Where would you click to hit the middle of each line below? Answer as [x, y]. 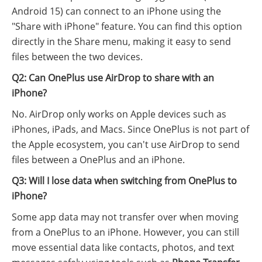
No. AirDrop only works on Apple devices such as [119, 114]
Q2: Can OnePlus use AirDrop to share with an [113, 78]
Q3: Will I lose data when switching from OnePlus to [124, 181]
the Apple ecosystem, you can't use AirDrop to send [126, 145]
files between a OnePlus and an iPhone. [98, 160]
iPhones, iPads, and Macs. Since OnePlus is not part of [130, 130]
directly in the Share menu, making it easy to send [121, 42]
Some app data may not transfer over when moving [125, 217]
